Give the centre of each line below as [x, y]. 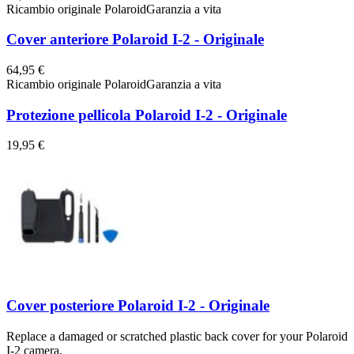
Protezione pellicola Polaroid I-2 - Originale [147, 115]
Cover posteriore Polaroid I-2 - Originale [138, 306]
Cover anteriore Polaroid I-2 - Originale [135, 40]
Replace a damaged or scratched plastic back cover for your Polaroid [177, 336]
